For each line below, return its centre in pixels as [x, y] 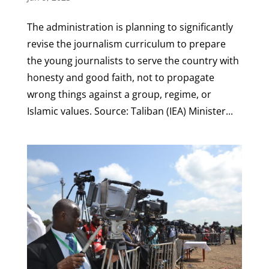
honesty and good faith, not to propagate [120, 77]
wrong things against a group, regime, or [119, 94]
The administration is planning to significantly [130, 27]
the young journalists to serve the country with [133, 60]
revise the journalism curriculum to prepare [126, 44]
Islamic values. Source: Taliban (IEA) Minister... [130, 111]
